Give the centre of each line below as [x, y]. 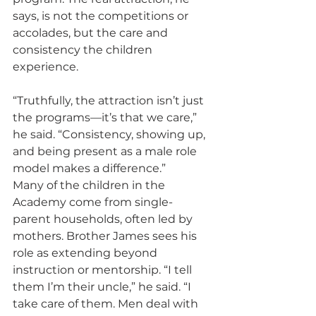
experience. [45, 67]
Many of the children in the [90, 186]
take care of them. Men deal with [107, 304]
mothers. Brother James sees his [106, 236]
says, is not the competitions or [102, 16]
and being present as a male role [106, 152]
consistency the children [84, 50]
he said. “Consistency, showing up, [110, 135]
